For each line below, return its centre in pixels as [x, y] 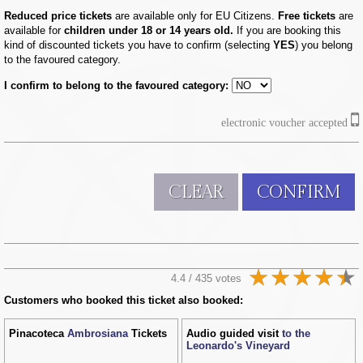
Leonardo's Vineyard [238, 345]
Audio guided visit [234, 333]
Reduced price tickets [60, 15]
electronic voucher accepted [286, 122]
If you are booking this [287, 30]
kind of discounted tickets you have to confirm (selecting [139, 45]
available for [32, 30]
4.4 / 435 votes [206, 278]
